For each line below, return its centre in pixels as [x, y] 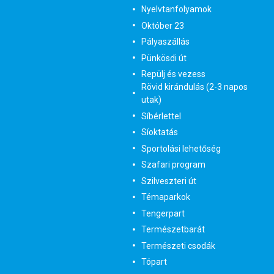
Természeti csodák [178, 246]
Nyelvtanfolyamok [176, 9]
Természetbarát [173, 230]
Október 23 [162, 25]
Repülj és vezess [173, 74]
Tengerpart [163, 213]
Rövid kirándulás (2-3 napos [194, 87]
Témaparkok [165, 197]
